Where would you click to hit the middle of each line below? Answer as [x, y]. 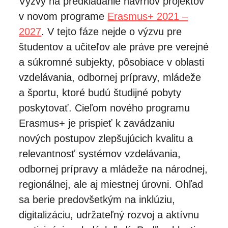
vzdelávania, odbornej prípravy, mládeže [110, 77]
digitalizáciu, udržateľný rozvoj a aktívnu [109, 215]
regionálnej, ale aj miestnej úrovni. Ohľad [111, 184]
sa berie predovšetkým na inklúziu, [97, 199]
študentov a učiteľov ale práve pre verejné [114, 47]
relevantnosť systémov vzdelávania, [100, 153]
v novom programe [63, 16]
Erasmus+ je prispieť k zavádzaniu [97, 123]
